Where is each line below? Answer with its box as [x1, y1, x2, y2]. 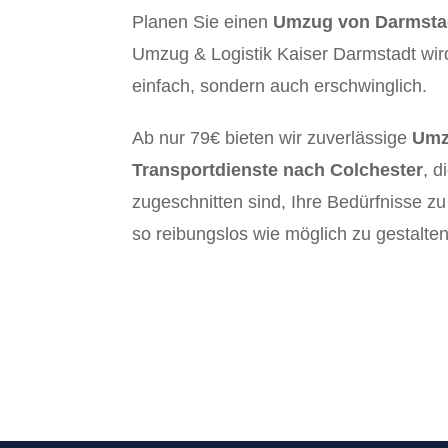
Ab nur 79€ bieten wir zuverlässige [132, 128, 412, 148]
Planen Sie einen [132, 12, 273, 32]
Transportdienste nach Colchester [132, 160, 423, 180]
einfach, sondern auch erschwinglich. [132, 76, 427, 96]
